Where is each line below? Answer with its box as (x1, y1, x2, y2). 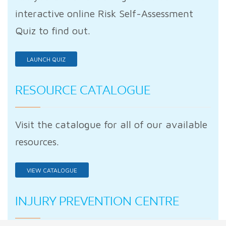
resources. (15, 136, 59, 148)
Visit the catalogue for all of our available (15, 119, 207, 131)
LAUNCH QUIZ (27, 55, 66, 64)
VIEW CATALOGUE (27, 166, 77, 175)
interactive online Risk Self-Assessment (15, 8, 193, 20)
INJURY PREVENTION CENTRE (15, 194, 179, 209)
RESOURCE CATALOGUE (15, 83, 150, 98)
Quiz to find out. (15, 25, 90, 37)
